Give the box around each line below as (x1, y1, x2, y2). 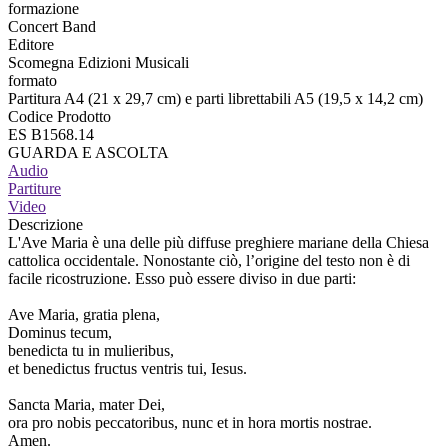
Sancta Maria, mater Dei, (8, 395, 165, 413)
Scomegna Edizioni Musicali (8, 53, 189, 71)
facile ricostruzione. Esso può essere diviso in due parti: (8, 269, 356, 287)
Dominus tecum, (8, 323, 112, 341)
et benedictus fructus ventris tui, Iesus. (8, 359, 247, 377)
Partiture (8, 179, 61, 197)
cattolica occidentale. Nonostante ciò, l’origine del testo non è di (8, 251, 410, 269)
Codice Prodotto (8, 107, 111, 125)
